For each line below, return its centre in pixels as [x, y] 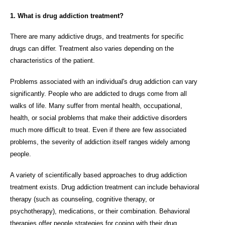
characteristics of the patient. [52, 61]
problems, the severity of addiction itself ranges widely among [100, 142]
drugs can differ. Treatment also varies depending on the [92, 49]
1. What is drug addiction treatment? [67, 16]
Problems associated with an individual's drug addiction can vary [104, 81]
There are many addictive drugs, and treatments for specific [97, 37]
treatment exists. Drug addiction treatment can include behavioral [105, 187]
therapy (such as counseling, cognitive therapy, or [82, 199]
